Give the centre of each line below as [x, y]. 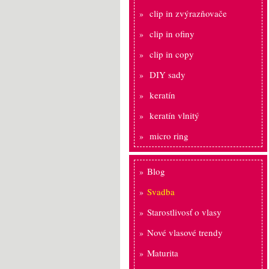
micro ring [169, 136]
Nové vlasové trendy [185, 232]
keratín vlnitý [174, 115]
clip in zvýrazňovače [188, 13]
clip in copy [172, 54]
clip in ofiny [172, 34]
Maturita [163, 253]
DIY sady [168, 74]
